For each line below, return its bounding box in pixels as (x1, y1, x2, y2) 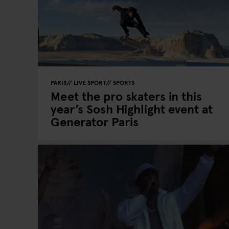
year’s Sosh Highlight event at (51, 100, 213, 117)
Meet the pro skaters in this (51, 87, 202, 104)
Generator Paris (51, 113, 139, 130)
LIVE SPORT (74, 78, 106, 86)
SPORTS (113, 78, 134, 86)
